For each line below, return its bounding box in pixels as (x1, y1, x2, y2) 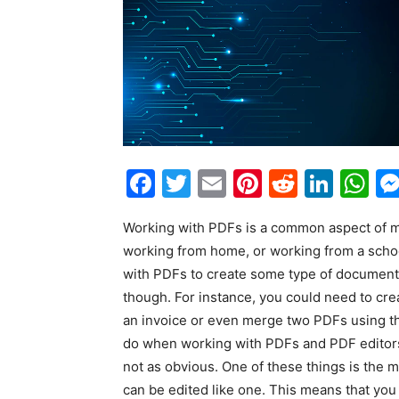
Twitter (191, 165, 287, 200)
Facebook (155, 165, 288, 200)
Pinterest (262, 165, 384, 200)
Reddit (297, 165, 386, 200)
